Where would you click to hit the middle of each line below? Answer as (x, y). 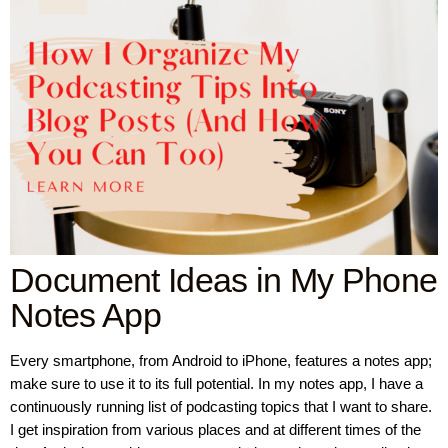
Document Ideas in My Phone (224, 280)
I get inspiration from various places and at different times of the (215, 430)
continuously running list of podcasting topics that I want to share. (221, 407)
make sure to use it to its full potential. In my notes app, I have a (216, 384)
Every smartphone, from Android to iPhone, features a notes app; (221, 361)
